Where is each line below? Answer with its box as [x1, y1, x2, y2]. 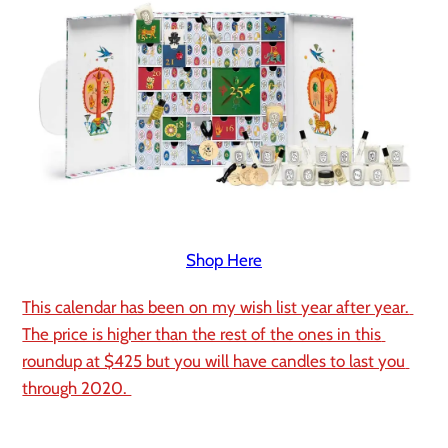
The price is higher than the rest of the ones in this [22, 324, 382, 345]
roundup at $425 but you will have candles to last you [22, 351, 406, 372]
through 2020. [22, 378, 132, 399]
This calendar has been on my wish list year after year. [22, 297, 410, 318]
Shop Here [186, 250, 262, 271]
